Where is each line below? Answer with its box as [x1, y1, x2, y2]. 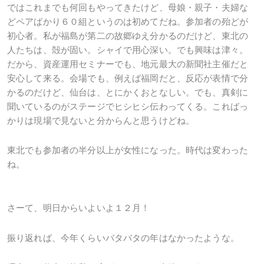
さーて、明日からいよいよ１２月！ [7, 203, 150, 213]
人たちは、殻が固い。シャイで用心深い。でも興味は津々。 [7, 44, 249, 55]
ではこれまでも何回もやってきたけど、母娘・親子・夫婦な [7, 2, 249, 12]
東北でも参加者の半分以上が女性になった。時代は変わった [7, 145, 249, 155]
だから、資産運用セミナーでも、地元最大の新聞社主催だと [7, 58, 249, 69]
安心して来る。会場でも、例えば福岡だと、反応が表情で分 [7, 72, 249, 83]
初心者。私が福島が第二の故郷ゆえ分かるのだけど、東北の [7, 30, 249, 41]
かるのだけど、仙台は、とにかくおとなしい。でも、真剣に [7, 87, 249, 97]
